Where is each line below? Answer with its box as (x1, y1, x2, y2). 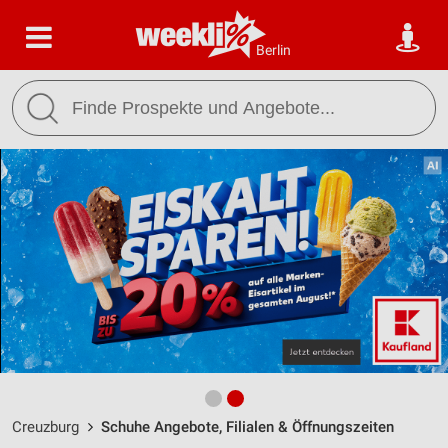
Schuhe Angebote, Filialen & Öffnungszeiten (101, 418, 394, 436)
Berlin (256, 42, 291, 58)
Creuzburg (12, 418, 79, 436)
